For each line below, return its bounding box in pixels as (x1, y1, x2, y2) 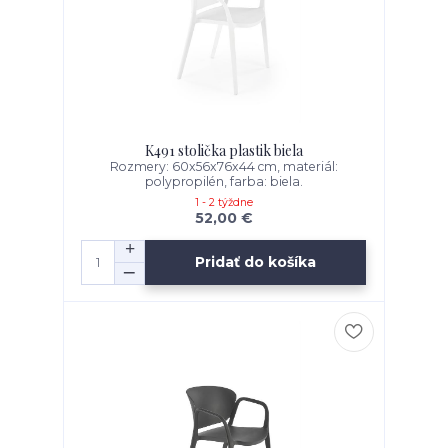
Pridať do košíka (195, 253, 317, 272)
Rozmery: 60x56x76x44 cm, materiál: (109, 158, 338, 174)
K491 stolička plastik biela (144, 140, 303, 160)
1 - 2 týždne (194, 195, 253, 209)
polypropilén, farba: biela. (144, 173, 303, 189)
